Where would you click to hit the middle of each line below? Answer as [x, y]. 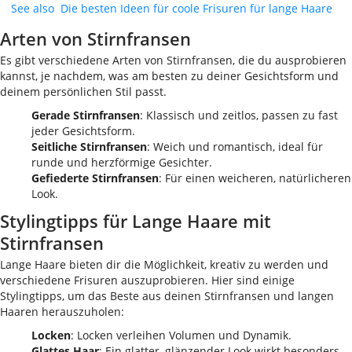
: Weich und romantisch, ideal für [235, 147]
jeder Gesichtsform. [83, 131]
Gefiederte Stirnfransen [95, 178]
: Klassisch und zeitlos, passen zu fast [239, 115]
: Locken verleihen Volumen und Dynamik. [181, 335]
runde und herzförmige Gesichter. [122, 162]
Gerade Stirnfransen [86, 115]
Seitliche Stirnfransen [89, 147]
